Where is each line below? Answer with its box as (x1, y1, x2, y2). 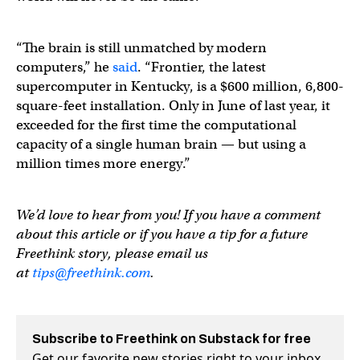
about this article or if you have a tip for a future (16, 225, 308, 243)
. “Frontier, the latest (137, 58, 266, 76)
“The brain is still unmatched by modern (16, 39, 267, 56)
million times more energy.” (16, 154, 190, 172)
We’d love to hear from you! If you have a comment (16, 206, 321, 223)
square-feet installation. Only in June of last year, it (16, 96, 330, 114)
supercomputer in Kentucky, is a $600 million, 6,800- (16, 77, 344, 95)
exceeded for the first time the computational (16, 116, 297, 133)
